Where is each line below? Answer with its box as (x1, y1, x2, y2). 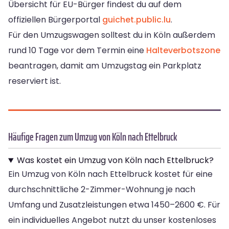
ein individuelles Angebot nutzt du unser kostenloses (8, 214, 216, 226)
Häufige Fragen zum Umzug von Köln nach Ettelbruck (8, 128, 177, 146)
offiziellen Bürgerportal (8, 14, 102, 26)
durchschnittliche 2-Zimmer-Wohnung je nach (8, 184, 195, 196)
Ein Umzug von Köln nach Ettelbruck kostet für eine (8, 168, 213, 180)
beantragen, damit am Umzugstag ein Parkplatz (8, 60, 201, 72)
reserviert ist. (8, 75, 61, 87)
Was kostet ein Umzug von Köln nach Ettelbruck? (16, 154, 214, 167)
